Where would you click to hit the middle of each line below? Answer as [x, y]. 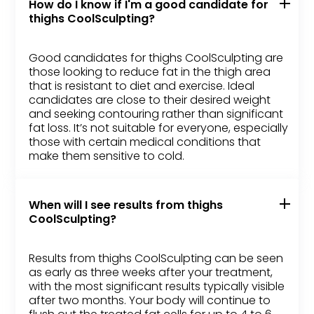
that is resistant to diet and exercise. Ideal [142, 86]
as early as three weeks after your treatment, [151, 273]
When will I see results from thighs [126, 205]
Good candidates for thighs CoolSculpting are [156, 58]
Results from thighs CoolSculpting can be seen [156, 259]
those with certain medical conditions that [145, 142]
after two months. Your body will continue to [150, 301]
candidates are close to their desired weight [150, 100]
